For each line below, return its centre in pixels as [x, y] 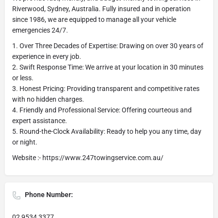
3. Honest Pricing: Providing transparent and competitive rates [106, 88]
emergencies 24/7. [40, 30]
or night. [25, 142]
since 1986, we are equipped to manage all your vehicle [94, 19]
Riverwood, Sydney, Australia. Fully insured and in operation [101, 9]
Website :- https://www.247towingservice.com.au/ [88, 157]
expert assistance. [40, 120]
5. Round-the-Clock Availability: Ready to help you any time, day [107, 131]
